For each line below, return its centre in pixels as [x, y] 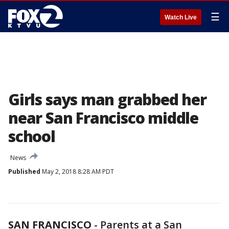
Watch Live [181, 17]
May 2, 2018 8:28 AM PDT [77, 171]
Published [24, 171]
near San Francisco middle [103, 118]
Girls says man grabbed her [107, 99]
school [32, 136]
